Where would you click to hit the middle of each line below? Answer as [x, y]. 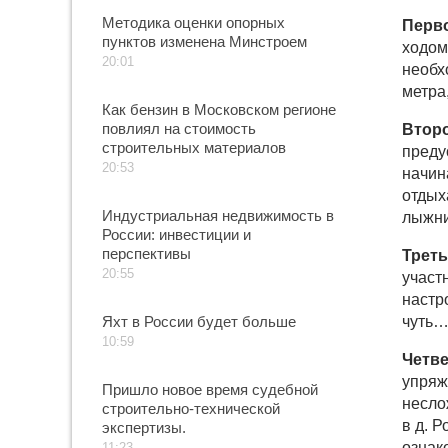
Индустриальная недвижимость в [218, 215]
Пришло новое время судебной [210, 389]
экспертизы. [144, 427]
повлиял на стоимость [179, 128]
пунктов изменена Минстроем [204, 41]
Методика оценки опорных [193, 22]
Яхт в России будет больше [199, 321]
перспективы [146, 253]
